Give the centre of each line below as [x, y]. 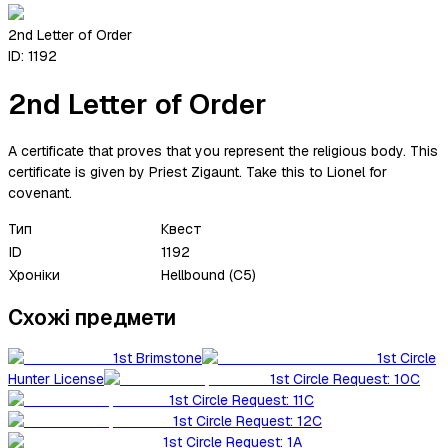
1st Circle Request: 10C [345, 379]
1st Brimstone [157, 358]
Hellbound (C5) [208, 274]
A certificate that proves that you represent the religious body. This [223, 150]
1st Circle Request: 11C [241, 400]
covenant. [40, 192]
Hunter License [56, 379]
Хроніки [34, 274]
